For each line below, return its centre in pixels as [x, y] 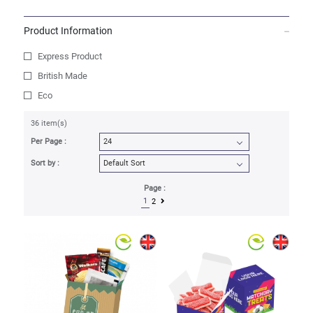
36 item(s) [49, 123]
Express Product [70, 56]
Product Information [68, 31]
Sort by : [45, 163]
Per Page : [48, 141]
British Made [62, 76]
